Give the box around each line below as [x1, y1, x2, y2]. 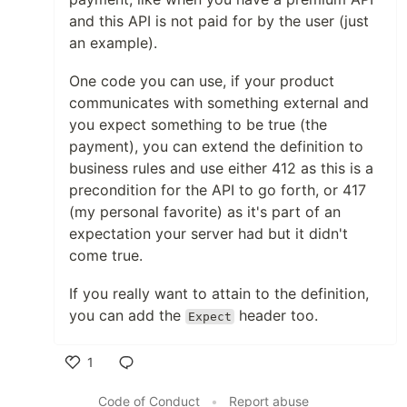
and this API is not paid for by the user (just [69, 11, 369, 30]
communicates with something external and [69, 93, 369, 112]
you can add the [69, 305, 185, 324]
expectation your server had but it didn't [69, 223, 348, 243]
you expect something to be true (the [69, 114, 327, 134]
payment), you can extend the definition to [69, 136, 363, 155]
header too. [234, 305, 319, 324]
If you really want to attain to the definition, [69, 283, 369, 303]
